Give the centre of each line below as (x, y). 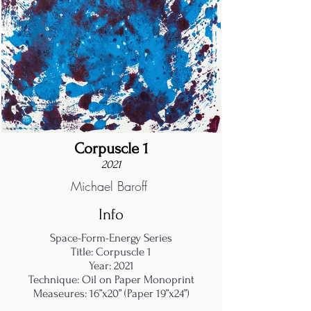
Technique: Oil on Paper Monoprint (111, 279)
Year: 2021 (111, 266)
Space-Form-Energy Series (111, 238)
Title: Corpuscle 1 (111, 252)
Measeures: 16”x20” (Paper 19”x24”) (111, 293)
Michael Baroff (109, 186)
